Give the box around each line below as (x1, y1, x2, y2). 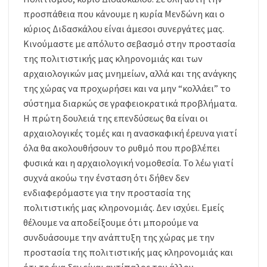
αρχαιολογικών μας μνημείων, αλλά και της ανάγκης (23, 67, 237, 80)
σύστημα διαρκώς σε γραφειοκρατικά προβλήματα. (23, 97, 237, 110)
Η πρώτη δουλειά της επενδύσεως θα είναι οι (23, 112, 208, 125)
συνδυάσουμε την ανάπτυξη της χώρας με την (23, 231, 215, 244)
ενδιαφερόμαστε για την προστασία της (23, 187, 191, 199)
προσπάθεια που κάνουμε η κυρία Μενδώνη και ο (23, 8, 225, 20)
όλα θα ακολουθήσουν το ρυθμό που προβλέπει (23, 142, 220, 154)
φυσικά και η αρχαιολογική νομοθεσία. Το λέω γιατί (23, 157, 234, 169)
